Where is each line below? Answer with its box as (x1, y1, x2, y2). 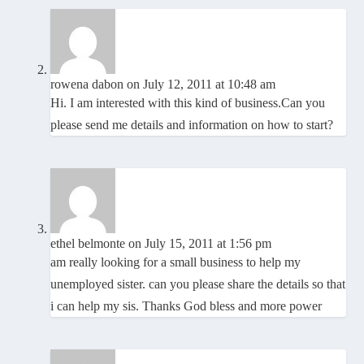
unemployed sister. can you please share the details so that (50, 277, 346, 292)
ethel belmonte (50, 236, 126, 251)
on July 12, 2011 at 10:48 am (127, 77, 276, 92)
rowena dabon (50, 77, 124, 92)
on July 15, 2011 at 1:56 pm (128, 236, 272, 251)
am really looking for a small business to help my (50, 255, 301, 270)
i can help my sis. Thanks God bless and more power (50, 299, 323, 314)
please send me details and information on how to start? (50, 118, 334, 132)
